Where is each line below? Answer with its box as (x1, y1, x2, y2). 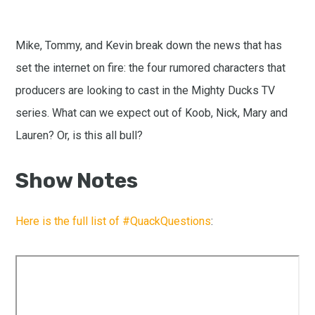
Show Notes (15, 167, 139, 193)
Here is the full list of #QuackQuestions (15, 214, 212, 229)
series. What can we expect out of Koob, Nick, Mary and (15, 105, 288, 120)
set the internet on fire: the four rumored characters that (15, 60, 286, 75)
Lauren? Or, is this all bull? (15, 128, 143, 142)
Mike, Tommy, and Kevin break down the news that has (15, 38, 283, 52)
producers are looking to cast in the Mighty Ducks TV (15, 83, 276, 97)
